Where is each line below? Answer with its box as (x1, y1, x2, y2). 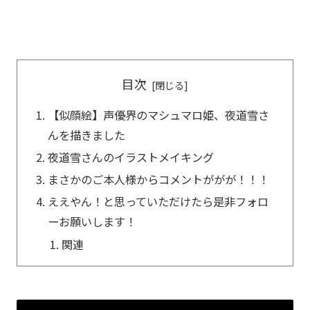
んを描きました (48, 126, 126, 143)
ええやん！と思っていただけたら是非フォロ (48, 193, 269, 210)
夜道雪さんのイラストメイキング (48, 148, 215, 165)
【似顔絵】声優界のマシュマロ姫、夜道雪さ (48, 106, 270, 123)
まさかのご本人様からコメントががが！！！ (48, 171, 270, 188)
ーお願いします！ (48, 213, 137, 230)
